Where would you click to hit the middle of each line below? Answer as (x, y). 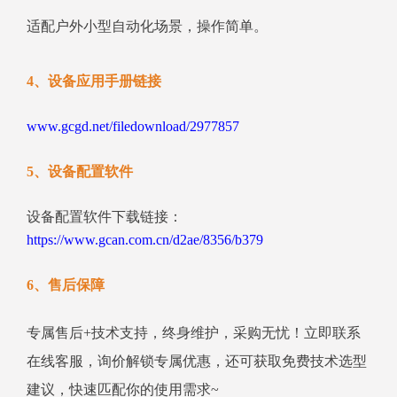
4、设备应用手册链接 (94, 82)
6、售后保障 (66, 285)
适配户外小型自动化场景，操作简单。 (147, 27)
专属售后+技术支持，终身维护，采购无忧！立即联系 (194, 333)
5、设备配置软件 (80, 172)
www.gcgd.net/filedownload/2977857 (133, 127)
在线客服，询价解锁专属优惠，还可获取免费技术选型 (197, 362)
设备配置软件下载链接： (105, 217)
